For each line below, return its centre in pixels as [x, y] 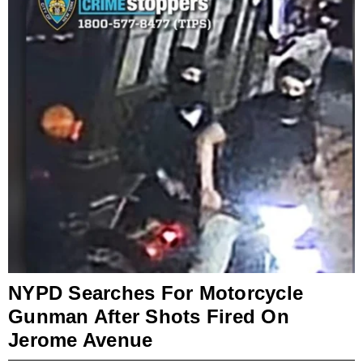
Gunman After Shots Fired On [149, 316]
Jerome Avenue [81, 340]
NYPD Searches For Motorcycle [156, 293]
